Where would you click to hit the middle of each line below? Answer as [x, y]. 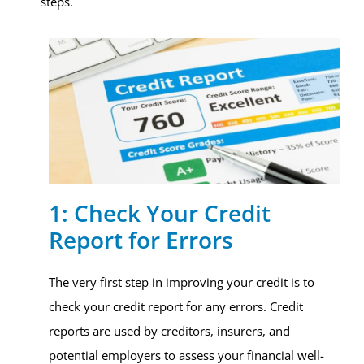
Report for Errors [141, 240]
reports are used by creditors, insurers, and [169, 331]
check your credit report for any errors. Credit [176, 306]
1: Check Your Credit [160, 213]
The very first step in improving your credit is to [182, 282]
